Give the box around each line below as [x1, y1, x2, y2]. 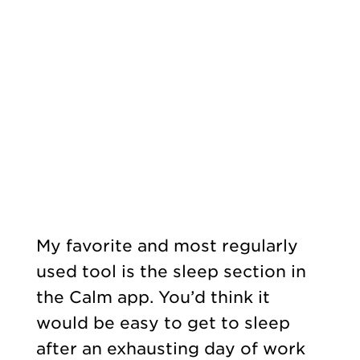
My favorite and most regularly [35, 235, 298, 256]
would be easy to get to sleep [35, 313, 290, 333]
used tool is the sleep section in [35, 261, 306, 281]
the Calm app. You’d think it [35, 287, 270, 307]
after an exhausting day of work [35, 338, 305, 358]
